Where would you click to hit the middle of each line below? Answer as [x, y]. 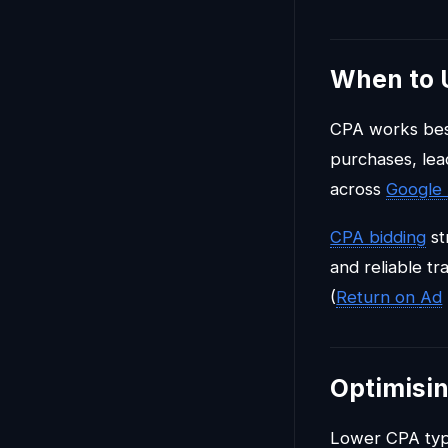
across [358, 189]
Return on [378, 296]
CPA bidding [378, 236]
